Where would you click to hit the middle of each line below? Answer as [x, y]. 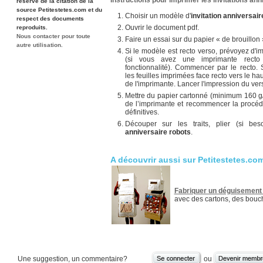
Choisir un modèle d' [158, 16]
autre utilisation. [39, 45]
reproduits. [32, 27]
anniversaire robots [158, 132]
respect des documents [50, 18]
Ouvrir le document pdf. [162, 28]
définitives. [142, 112]
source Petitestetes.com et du [59, 10]
